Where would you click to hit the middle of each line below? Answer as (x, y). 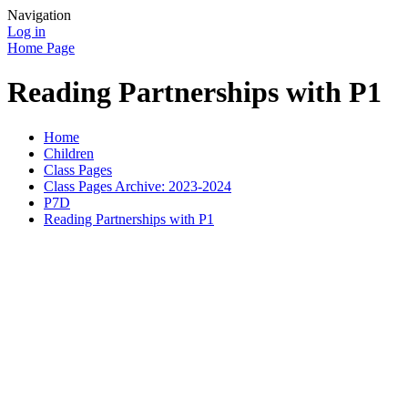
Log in (26, 31)
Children (69, 153)
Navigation (39, 15)
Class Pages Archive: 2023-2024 (138, 186)
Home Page (41, 48)
